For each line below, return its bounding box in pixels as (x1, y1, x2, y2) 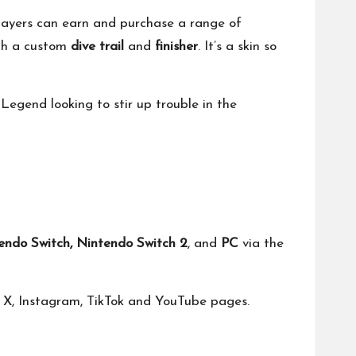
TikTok (87, 294, 124, 308)
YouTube (155, 294, 207, 308)
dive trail (71, 39, 124, 53)
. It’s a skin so (198, 39, 277, 53)
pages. (207, 294, 250, 308)
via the (238, 236, 284, 250)
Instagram (18, 294, 80, 308)
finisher (155, 39, 198, 53)
